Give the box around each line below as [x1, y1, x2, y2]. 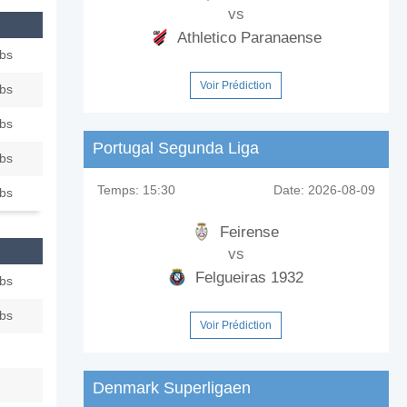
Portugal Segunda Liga [92, 139, 259, 157]
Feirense [215, 223, 280, 241]
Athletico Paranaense [173, 29, 322, 46]
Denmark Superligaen [92, 379, 251, 397]
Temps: [96, 183, 139, 197]
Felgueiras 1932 [191, 269, 304, 286]
